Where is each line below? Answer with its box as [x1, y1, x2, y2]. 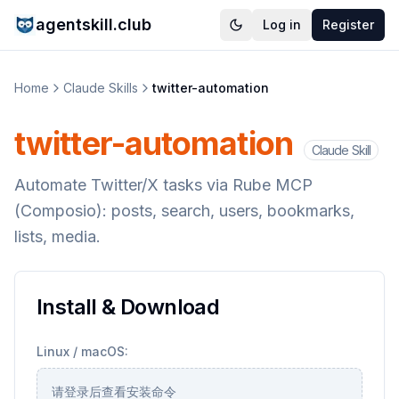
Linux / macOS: [37, 344, 128, 359]
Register [322, 17, 374, 32]
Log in [263, 17, 301, 32]
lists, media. [14, 227, 101, 246]
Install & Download [37, 294, 220, 320]
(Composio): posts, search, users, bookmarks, [14, 201, 354, 220]
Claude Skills [63, 80, 138, 95]
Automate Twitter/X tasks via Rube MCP [14, 175, 313, 194]
